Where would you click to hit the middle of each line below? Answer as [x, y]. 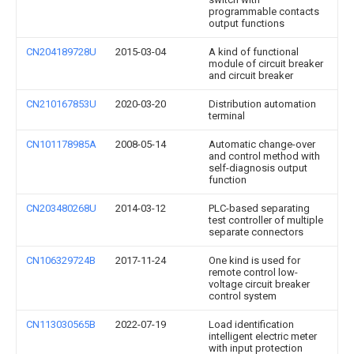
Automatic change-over [262, 144]
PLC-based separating [259, 208]
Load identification [251, 324]
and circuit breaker [251, 75]
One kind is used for [254, 260]
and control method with [264, 156]
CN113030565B [61, 324]
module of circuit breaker [266, 63]
